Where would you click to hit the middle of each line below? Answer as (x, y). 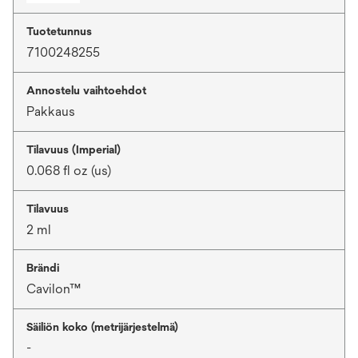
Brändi (43, 267)
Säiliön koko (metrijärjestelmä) (102, 326)
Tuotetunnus (59, 31)
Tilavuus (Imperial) (74, 149)
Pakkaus (51, 111)
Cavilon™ (54, 288)
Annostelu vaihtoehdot (86, 90)
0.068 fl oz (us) (69, 170)
